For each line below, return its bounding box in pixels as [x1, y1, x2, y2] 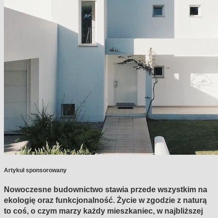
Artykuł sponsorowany [4, 167, 67, 174]
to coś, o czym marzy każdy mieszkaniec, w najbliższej [4, 206, 203, 215]
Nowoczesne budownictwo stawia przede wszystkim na [4, 184, 207, 194]
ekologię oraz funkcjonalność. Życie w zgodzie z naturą [4, 195, 207, 204]
